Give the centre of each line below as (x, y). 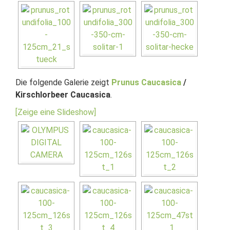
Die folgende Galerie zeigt (63, 82)
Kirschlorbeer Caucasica (63, 95)
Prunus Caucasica (146, 82)
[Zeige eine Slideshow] (56, 112)
